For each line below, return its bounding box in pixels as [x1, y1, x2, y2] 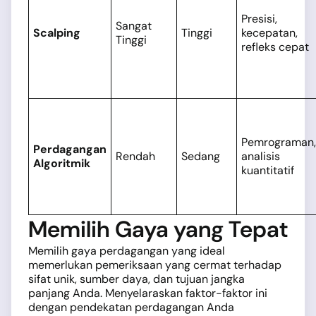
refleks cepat [241, 39, 309, 55]
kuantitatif [241, 163, 294, 178]
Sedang [181, 149, 220, 164]
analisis [241, 149, 280, 164]
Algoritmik [33, 156, 90, 171]
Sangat [116, 18, 152, 34]
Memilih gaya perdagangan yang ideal [28, 243, 225, 259]
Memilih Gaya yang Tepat [28, 214, 288, 245]
